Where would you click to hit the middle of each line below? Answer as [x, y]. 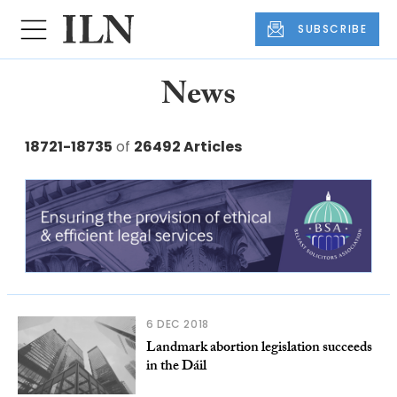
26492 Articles [188, 147]
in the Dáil [176, 368]
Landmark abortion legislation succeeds [259, 349]
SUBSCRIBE [333, 29]
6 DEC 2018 [177, 324]
